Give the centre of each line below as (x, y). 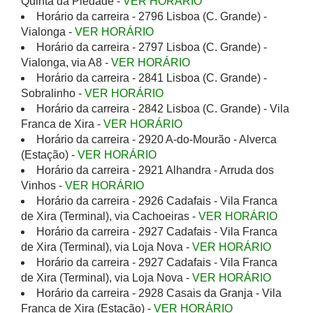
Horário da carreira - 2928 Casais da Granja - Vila (159, 293)
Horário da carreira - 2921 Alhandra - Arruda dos (155, 170)
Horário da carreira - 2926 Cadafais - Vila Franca (157, 201)
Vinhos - (43, 185)
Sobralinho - (53, 93)
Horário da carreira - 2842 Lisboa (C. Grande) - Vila (163, 109)
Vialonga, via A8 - (66, 63)
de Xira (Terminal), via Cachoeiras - (110, 216)
